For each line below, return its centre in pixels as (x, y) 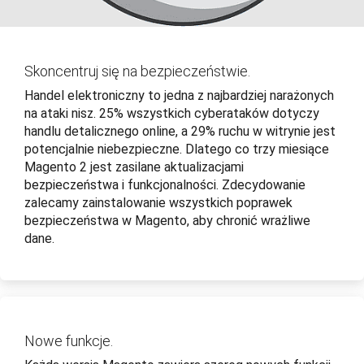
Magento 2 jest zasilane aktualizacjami (134, 167)
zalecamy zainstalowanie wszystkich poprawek (158, 203)
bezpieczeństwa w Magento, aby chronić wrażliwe (167, 221)
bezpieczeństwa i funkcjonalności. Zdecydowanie (165, 185)
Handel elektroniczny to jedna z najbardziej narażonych (179, 96)
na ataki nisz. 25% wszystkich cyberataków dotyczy (172, 114)
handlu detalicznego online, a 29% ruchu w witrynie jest (180, 132)
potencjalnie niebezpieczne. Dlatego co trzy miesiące (177, 149)
